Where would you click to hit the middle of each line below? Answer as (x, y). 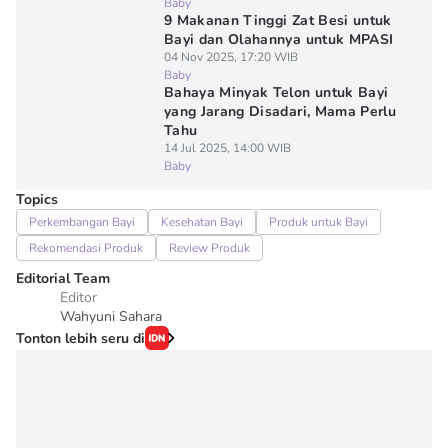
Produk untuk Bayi (318, 222)
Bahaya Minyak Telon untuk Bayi (276, 92)
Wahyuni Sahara (111, 316)
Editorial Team (63, 278)
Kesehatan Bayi (202, 222)
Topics (37, 199)
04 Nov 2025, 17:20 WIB (230, 57)
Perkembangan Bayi (82, 222)
